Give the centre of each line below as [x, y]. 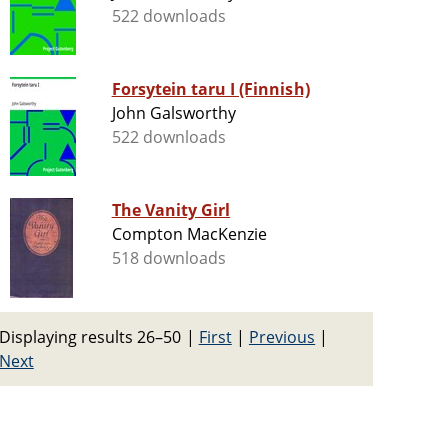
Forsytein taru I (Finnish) [210, 89]
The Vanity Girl [171, 210]
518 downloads [169, 258]
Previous [282, 337]
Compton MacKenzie [189, 234]
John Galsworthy [174, 113]
